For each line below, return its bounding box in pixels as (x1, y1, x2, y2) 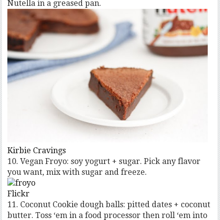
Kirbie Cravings (7, 146, 66, 156)
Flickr (7, 189, 30, 199)
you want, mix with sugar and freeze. (7, 167, 147, 177)
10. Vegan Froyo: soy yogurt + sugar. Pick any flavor (7, 157, 201, 166)
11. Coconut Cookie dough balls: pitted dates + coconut (7, 200, 211, 210)
